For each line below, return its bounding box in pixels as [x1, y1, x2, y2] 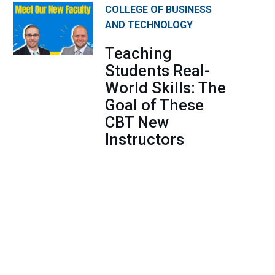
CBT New [105, 113, 169, 132]
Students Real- [105, 61, 210, 80]
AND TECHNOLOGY [105, 19, 193, 31]
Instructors [105, 130, 184, 149]
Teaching [105, 44, 172, 63]
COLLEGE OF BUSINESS [105, 4, 212, 16]
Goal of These [105, 96, 204, 115]
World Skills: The [105, 79, 226, 98]
